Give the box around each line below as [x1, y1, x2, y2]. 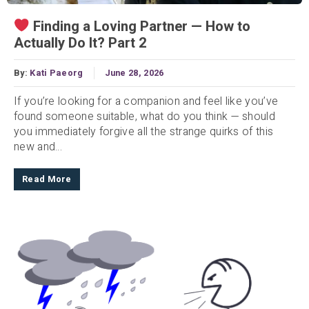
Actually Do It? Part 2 [14, 32, 147, 54]
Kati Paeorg [30, 67, 83, 80]
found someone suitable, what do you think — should [14, 108, 275, 126]
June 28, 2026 [104, 67, 164, 80]
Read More [22, 173, 72, 186]
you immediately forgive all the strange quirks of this [14, 123, 274, 141]
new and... [14, 139, 62, 156]
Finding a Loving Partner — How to [30, 16, 251, 37]
